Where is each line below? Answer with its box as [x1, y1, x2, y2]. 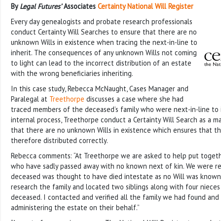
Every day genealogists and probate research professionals [11, 16, 192, 26]
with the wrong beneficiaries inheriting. [11, 68, 133, 78]
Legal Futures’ [20, 1, 62, 11]
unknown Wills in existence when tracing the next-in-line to [11, 37, 197, 47]
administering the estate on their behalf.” [11, 202, 140, 212]
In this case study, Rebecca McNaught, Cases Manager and [11, 83, 188, 93]
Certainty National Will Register [98, 1, 193, 11]
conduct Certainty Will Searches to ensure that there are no [11, 27, 197, 37]
